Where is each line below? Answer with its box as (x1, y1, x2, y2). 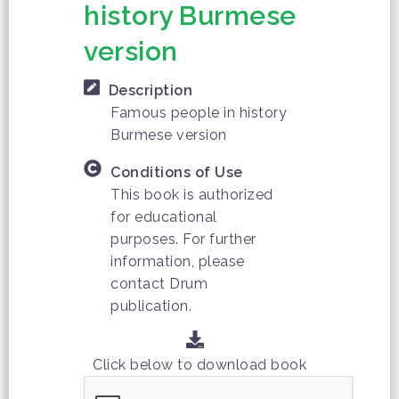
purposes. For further (110, 230, 256, 248)
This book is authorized (110, 185, 273, 203)
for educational (110, 208, 217, 225)
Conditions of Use (110, 163, 243, 181)
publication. (110, 297, 191, 314)
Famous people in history (110, 104, 287, 122)
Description (108, 82, 192, 100)
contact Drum (110, 274, 208, 292)
